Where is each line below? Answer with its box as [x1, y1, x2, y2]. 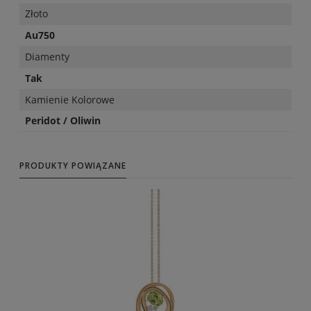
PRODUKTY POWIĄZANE [19, 160, 126, 172]
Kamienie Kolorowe [25, 93, 115, 107]
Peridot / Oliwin [25, 114, 101, 128]
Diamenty [25, 50, 69, 64]
